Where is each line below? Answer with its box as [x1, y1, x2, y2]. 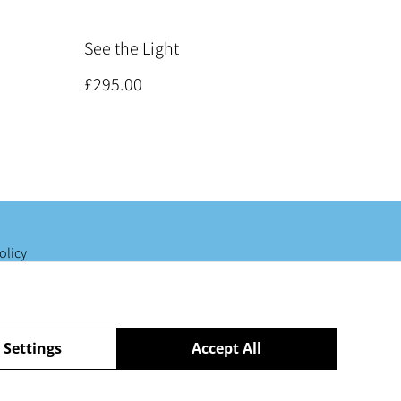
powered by [175, 374, 254, 394]
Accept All [192, 337, 262, 358]
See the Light [84, 37, 179, 60]
